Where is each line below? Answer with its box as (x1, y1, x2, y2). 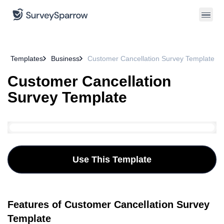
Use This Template (72, 154, 151, 164)
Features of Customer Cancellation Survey (7, 199, 209, 210)
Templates (10, 54, 43, 62)
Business (51, 54, 79, 62)
